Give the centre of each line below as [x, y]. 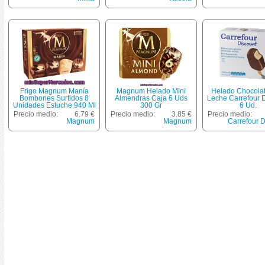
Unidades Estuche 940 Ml [54, 105]
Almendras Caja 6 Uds [151, 98]
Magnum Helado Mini [151, 91]
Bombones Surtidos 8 [54, 98]
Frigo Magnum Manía [54, 91]
